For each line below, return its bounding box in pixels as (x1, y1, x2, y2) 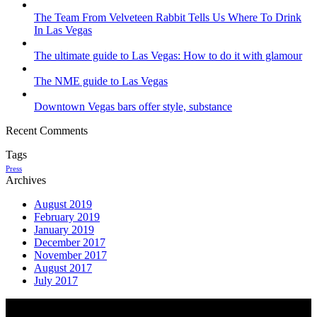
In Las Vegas (34, 24, 92, 37)
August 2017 (34, 262, 92, 275)
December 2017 (34, 236, 105, 249)
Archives (6, 174, 46, 187)
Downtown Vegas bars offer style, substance (34, 100, 232, 113)
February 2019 (34, 211, 100, 224)
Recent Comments (6, 125, 88, 137)
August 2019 (34, 198, 92, 211)
